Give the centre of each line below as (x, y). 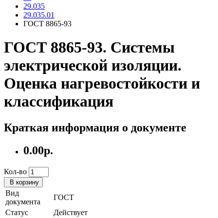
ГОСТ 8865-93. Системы (89, 47)
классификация (59, 101)
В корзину (24, 182)
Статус (17, 212)
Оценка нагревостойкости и (102, 83)
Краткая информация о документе (95, 127)
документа (23, 201)
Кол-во (15, 171)
